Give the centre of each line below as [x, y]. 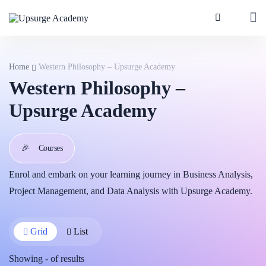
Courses [50, 148]
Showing [27, 259]
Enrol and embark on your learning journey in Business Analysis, [131, 174]
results [72, 259]
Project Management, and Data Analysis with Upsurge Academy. [131, 191]
